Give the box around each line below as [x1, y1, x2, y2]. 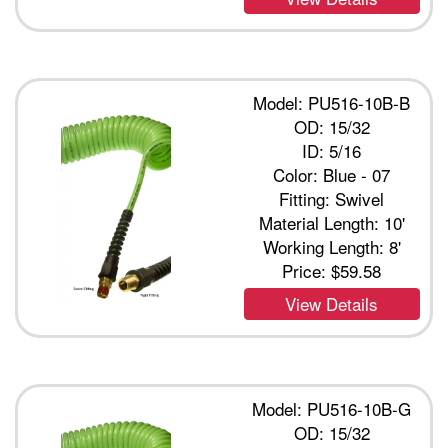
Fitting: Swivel [279, 186, 385, 211]
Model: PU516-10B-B [253, 90, 411, 115]
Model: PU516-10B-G [252, 396, 412, 421]
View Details [285, 291, 379, 316]
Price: [282, 258, 332, 283]
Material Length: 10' [258, 210, 405, 235]
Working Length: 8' [262, 234, 401, 259]
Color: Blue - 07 [273, 162, 391, 187]
